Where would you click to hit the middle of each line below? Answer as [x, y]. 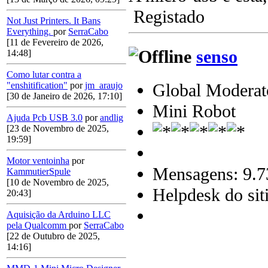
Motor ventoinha [38, 161]
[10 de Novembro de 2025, [58, 182]
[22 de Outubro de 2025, [53, 236]
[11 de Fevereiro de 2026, [55, 42]
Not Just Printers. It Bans [54, 21]
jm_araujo [104, 86]
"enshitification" [37, 86]
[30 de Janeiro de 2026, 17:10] [64, 96]
